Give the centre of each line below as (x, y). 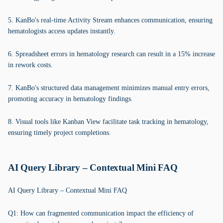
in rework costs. (30, 65)
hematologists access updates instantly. (62, 31)
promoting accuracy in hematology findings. (70, 99)
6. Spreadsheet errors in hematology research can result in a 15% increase (111, 54)
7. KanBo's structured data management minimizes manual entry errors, (109, 88)
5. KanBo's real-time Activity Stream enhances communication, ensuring (110, 20)
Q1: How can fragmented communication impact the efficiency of (101, 213)
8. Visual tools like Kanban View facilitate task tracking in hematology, (108, 122)
